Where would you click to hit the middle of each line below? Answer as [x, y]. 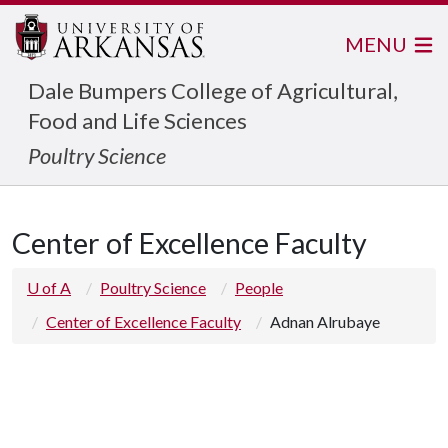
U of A [49, 287]
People [259, 287]
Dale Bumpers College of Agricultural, [213, 90]
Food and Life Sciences [137, 120]
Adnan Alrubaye [325, 321]
